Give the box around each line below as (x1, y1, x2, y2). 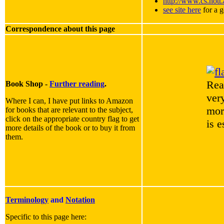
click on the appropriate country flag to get (5, 114, 139, 123)
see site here (163, 5, 201, 14)
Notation (65, 195, 95, 204)
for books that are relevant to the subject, (5, 105, 133, 114)
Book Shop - (5, 79, 49, 88)
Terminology (5, 195, 48, 204)
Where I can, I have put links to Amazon (5, 96, 133, 105)
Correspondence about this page (5, 24, 115, 33)
